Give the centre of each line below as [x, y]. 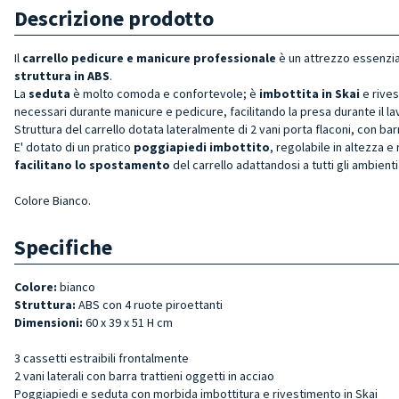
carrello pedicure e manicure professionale [149, 57]
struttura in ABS [62, 75]
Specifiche [63, 247]
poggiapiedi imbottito [202, 147]
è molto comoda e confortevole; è [165, 93]
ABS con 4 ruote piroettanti [149, 304]
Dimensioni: [49, 322]
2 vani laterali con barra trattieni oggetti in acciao [144, 375]
